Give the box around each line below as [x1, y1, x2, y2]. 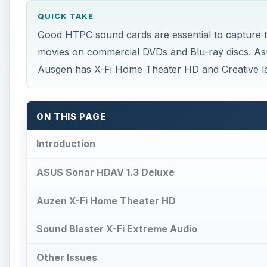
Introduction [36, 137, 95, 150]
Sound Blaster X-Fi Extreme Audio [36, 223, 197, 235]
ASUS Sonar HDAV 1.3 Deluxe [36, 166, 175, 178]
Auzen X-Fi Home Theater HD [36, 194, 176, 207]
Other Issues [36, 252, 97, 264]
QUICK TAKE [37, 12, 94, 21]
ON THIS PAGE [36, 111, 106, 123]
